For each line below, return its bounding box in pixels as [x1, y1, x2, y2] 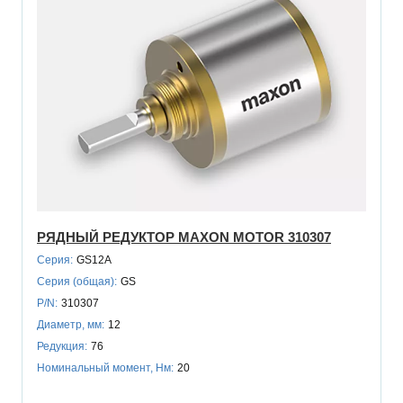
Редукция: [37, 340, 87, 354]
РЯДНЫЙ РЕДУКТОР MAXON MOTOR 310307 [37, 229, 331, 246]
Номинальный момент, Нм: [37, 362, 174, 375]
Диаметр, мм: [37, 318, 104, 332]
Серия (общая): [37, 275, 117, 289]
